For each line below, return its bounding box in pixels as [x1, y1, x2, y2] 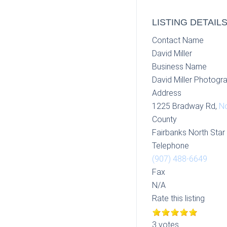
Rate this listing [152, 194, 205, 203]
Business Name [152, 62, 207, 71]
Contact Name [152, 35, 204, 45]
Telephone [152, 141, 189, 150]
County [152, 115, 177, 124]
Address [152, 88, 181, 98]
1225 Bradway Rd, [152, 101, 219, 111]
